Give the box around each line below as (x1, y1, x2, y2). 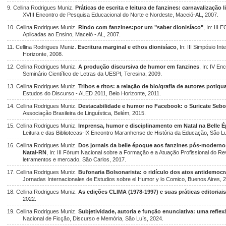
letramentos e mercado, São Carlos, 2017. (23, 156, 127, 162)
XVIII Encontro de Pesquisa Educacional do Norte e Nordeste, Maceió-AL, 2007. (23, 12, 219, 18)
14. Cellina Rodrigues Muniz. (7, 103, 78, 109)
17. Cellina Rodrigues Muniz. (7, 169, 78, 175)
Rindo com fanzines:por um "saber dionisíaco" (78, 24, 203, 30)
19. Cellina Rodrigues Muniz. (7, 208, 78, 214)
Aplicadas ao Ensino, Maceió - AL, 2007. (23, 31, 121, 37)
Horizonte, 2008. (23, 51, 64, 57)
